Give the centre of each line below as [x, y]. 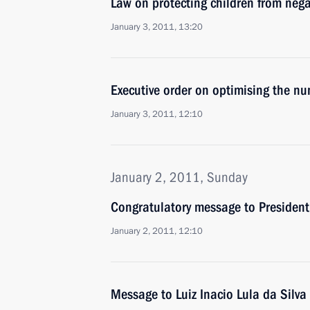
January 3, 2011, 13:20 [157, 27]
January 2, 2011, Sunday [179, 177]
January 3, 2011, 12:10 [157, 114]
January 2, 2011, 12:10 [157, 231]
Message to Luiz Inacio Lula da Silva [209, 294]
